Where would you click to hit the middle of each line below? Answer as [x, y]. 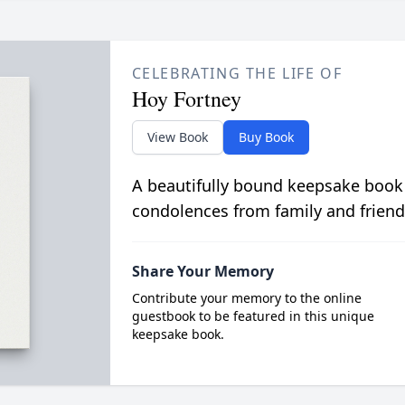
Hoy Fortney [186, 99]
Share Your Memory [202, 272]
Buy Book [266, 137]
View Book [177, 137]
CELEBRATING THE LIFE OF [237, 74]
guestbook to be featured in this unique [253, 316]
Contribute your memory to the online [246, 298]
